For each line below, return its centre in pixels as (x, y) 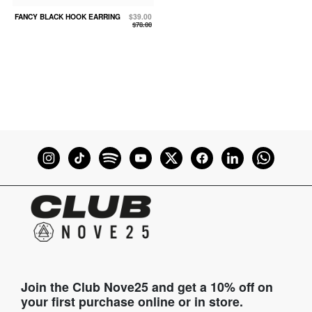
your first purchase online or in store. (132, 301)
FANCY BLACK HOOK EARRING (68, 17)
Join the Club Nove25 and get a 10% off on (147, 286)
